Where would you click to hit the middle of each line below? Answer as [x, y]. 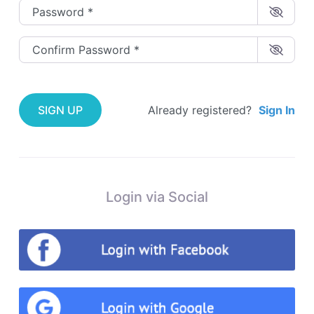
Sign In [277, 110]
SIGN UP [60, 110]
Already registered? [200, 110]
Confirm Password [69, 44]
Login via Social [157, 197]
